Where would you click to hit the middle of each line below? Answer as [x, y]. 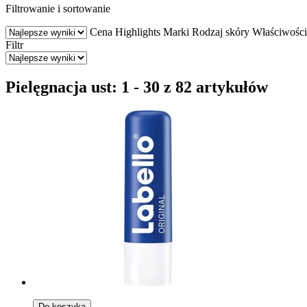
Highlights [138, 32]
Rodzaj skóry [221, 32]
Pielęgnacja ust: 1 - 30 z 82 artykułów [137, 87]
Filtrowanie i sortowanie [58, 8]
